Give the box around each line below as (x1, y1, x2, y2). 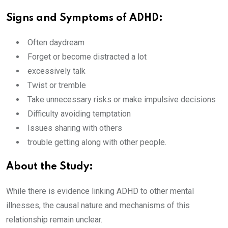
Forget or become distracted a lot (27, 52, 147, 62)
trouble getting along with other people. (27, 137, 166, 147)
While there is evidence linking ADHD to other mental (6, 186, 194, 196)
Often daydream (27, 38, 84, 47)
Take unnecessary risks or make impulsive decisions (27, 95, 216, 104)
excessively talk (27, 66, 85, 76)
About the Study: (6, 162, 93, 172)
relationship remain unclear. (6, 215, 102, 224)
